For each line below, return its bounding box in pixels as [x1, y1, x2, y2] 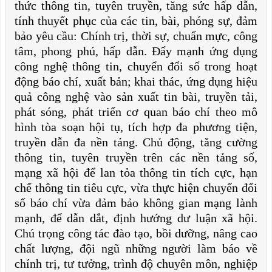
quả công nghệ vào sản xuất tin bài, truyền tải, [15, 90, 257, 103]
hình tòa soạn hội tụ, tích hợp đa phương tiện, [15, 120, 257, 134]
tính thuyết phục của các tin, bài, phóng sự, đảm [15, 14, 257, 27]
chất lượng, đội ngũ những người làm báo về [15, 242, 257, 255]
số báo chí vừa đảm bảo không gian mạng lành [15, 196, 257, 209]
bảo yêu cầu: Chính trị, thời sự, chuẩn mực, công [15, 29, 257, 42]
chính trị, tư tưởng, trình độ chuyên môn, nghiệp [15, 257, 257, 270]
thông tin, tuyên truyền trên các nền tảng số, [15, 151, 257, 164]
